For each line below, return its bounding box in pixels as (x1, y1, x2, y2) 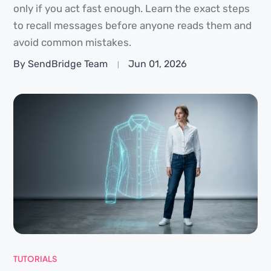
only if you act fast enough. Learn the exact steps (13, 2, 250, 15)
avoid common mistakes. (13, 36, 131, 48)
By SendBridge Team (13, 58, 108, 70)
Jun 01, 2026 (128, 58, 187, 70)
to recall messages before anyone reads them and (13, 19, 252, 31)
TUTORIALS (13, 253, 57, 264)
